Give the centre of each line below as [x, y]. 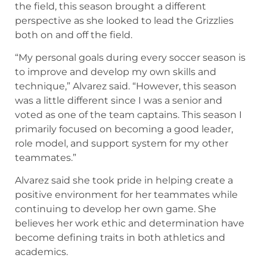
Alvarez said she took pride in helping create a [124, 181]
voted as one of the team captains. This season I [128, 115]
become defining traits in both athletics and [120, 238]
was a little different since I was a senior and [119, 101]
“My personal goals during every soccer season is [130, 58]
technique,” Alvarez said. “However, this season [126, 86]
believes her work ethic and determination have [130, 223]
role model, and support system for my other [122, 144]
